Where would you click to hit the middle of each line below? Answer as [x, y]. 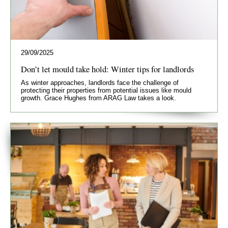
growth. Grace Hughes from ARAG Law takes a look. [98, 98]
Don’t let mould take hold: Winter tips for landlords [107, 69]
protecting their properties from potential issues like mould [106, 91]
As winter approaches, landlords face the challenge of [100, 83]
